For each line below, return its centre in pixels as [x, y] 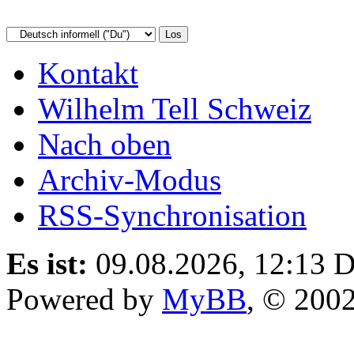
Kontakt [88, 73]
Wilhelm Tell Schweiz [175, 108]
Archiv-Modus [130, 179]
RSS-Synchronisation [172, 215]
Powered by [84, 299]
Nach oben [105, 144]
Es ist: [47, 263]
